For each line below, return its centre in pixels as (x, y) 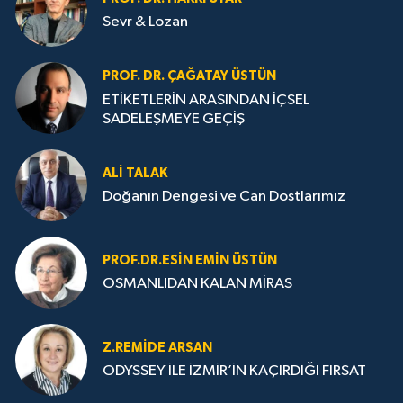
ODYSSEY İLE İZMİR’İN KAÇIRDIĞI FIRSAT (234, 372)
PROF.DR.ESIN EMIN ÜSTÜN (190, 260)
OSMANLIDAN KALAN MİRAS (197, 284)
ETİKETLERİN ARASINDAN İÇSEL (206, 100)
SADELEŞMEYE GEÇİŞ (174, 119)
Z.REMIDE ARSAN (157, 347)
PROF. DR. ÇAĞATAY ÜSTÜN (189, 76)
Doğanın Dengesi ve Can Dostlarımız (224, 197)
